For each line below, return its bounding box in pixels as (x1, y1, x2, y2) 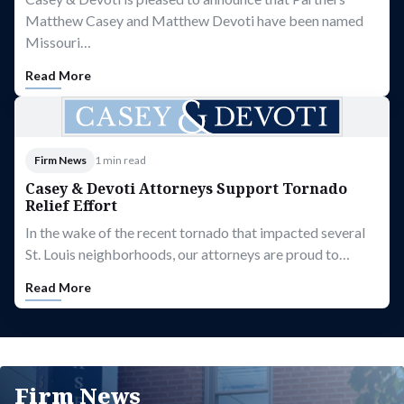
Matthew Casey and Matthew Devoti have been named (25, 11, 363, 29)
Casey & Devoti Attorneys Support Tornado (25, 178, 347, 198)
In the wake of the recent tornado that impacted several (25, 223, 365, 241)
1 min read (95, 152, 147, 167)
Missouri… (25, 32, 91, 50)
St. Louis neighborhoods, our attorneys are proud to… (25, 244, 350, 262)
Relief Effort (25, 195, 117, 216)
